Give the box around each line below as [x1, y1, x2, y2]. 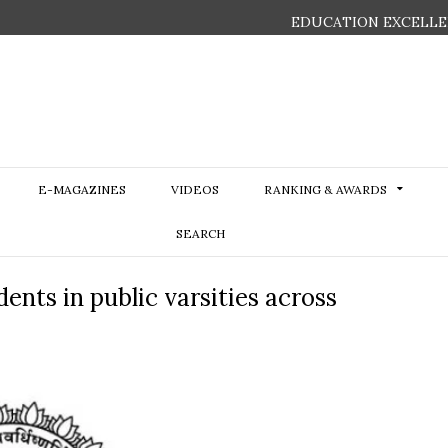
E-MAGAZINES [37, 182, 126, 197]
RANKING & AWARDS [263, 182, 387, 197]
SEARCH [176, 226, 225, 241]
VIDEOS [170, 182, 219, 197]
